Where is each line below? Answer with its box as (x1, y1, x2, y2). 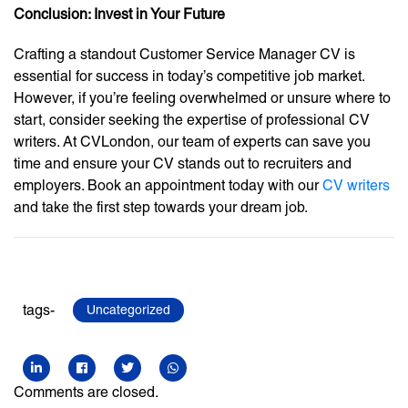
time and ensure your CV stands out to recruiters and (14, 155, 352, 173)
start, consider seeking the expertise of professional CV (14, 111, 370, 129)
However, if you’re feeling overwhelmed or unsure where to (14, 89, 391, 107)
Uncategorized (87, 302, 170, 318)
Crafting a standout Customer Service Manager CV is (14, 46, 355, 64)
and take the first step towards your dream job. (14, 199, 308, 217)
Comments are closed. (14, 383, 158, 402)
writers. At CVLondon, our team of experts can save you (14, 133, 371, 151)
